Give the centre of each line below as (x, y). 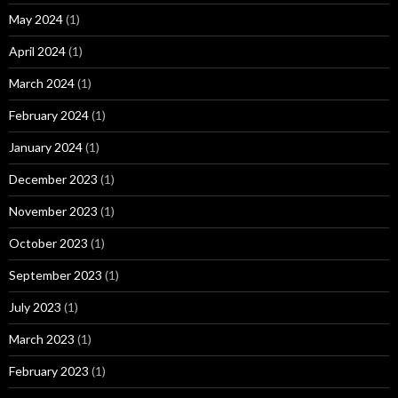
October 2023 (48, 243)
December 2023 (53, 179)
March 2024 (42, 83)
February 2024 (49, 115)
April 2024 (37, 51)
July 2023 (35, 307)
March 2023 (42, 339)
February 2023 (49, 371)
